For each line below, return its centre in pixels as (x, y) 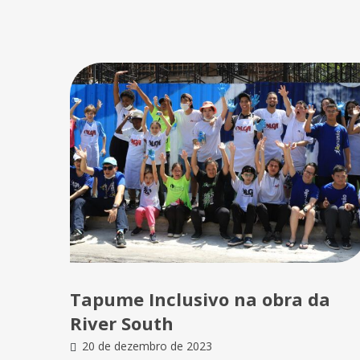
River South (122, 323)
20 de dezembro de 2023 (147, 346)
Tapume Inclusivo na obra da (200, 299)
